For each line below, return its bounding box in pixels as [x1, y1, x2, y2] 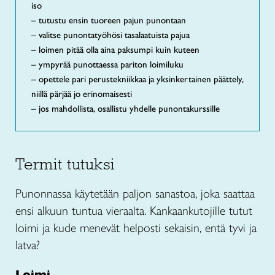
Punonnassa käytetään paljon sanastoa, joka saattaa [15, 186, 255, 201]
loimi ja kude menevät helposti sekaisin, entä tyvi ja [15, 220, 257, 236]
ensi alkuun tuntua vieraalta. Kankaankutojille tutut [15, 203, 252, 219]
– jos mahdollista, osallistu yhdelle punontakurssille [31, 103, 220, 115]
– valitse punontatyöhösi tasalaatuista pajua [31, 29, 190, 41]
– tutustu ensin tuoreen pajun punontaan [31, 15, 186, 26]
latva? [15, 238, 40, 253]
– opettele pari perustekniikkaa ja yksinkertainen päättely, [31, 74, 244, 85]
